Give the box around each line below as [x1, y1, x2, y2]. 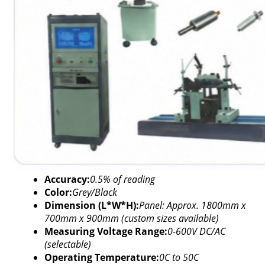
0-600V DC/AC [167, 225, 225, 238]
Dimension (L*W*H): [44, 199, 139, 212]
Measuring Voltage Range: [44, 225, 167, 238]
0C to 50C [159, 251, 199, 264]
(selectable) [44, 238, 91, 251]
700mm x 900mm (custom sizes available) [44, 212, 219, 225]
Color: [44, 186, 72, 199]
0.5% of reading [89, 173, 155, 186]
